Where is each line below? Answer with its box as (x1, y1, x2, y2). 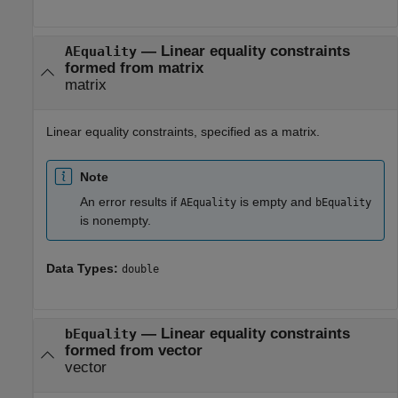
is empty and (236, 195, 315, 210)
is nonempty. (80, 213, 151, 228)
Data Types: (46, 260, 122, 275)
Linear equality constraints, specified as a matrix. (46, 124, 320, 139)
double (122, 262, 159, 275)
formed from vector (64, 341, 203, 359)
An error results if (80, 195, 180, 210)
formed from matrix (64, 59, 203, 76)
